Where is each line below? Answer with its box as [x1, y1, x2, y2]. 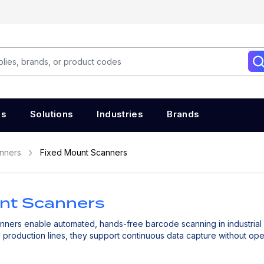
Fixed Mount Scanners [40, 147, 127, 157]
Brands [167, 108, 200, 120]
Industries [97, 108, 144, 120]
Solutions [30, 108, 74, 120]
